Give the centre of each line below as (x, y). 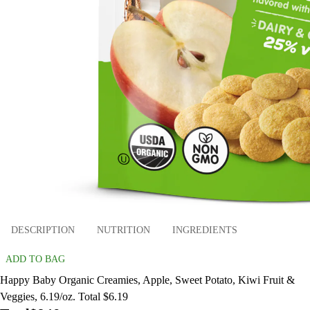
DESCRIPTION (43, 230)
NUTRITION (124, 230)
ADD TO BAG (35, 259)
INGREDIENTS (205, 230)
